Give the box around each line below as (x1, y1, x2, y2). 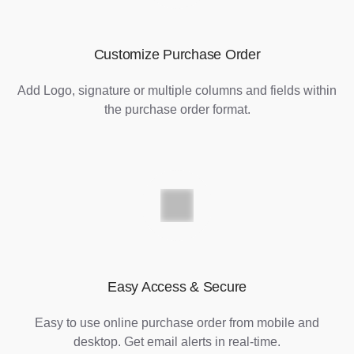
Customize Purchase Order (93, 47, 261, 63)
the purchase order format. (104, 103, 250, 117)
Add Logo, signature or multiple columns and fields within (17, 84, 337, 98)
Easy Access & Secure (107, 279, 247, 296)
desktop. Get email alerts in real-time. (73, 335, 281, 349)
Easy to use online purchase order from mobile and (35, 316, 319, 330)
